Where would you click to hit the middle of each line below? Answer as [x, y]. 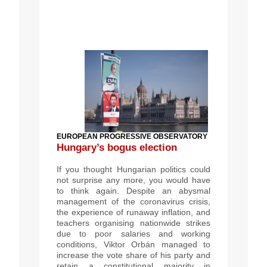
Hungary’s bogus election [117, 147]
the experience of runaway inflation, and [133, 212]
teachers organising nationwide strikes [133, 223]
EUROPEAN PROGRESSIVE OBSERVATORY [132, 136]
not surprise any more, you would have [133, 180]
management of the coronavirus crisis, [133, 201]
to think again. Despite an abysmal [133, 190]
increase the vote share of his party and [133, 255]
